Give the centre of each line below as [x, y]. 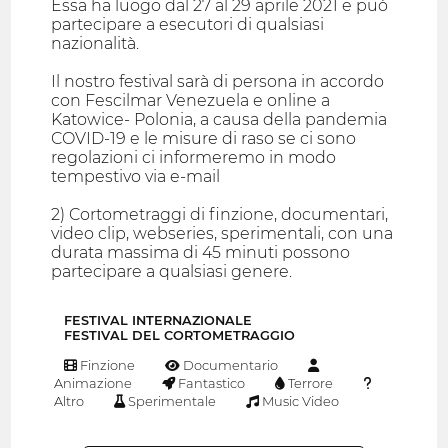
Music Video [299, 401]
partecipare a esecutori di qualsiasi [188, 25]
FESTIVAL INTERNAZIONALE [158, 321]
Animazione [92, 383]
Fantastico [210, 383]
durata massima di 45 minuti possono [201, 253]
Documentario [229, 365]
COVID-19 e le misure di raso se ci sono [204, 139]
